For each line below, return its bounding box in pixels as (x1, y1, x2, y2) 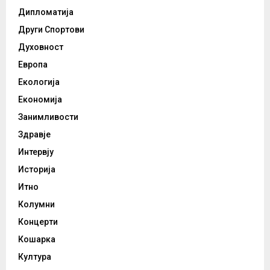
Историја (18, 164, 55, 174)
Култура (18, 251, 51, 262)
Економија (18, 94, 62, 104)
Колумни (18, 199, 55, 209)
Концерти (18, 216, 58, 227)
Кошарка (18, 234, 55, 244)
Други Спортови (18, 24, 84, 34)
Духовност (18, 42, 63, 52)
